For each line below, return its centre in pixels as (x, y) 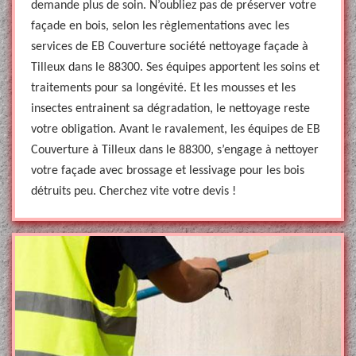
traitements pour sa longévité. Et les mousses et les (163, 88)
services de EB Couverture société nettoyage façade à (170, 47)
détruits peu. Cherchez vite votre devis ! (133, 192)
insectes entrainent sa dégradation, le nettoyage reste (170, 109)
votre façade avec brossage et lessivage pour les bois (168, 171)
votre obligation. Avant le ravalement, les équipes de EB (176, 130)
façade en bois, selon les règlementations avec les (160, 26)
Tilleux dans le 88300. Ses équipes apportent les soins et (175, 68)
